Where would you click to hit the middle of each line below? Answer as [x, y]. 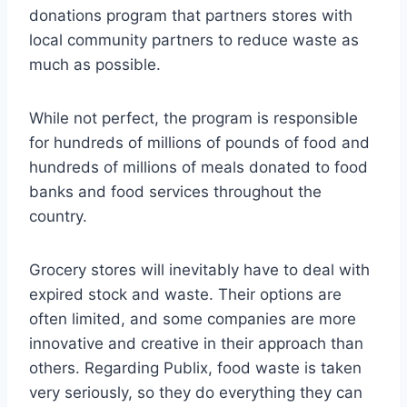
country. [60, 217]
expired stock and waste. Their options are [185, 295]
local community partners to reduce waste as [194, 40]
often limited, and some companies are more [193, 319]
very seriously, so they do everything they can [196, 393]
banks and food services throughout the [175, 192]
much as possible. [95, 65]
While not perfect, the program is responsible [194, 119]
